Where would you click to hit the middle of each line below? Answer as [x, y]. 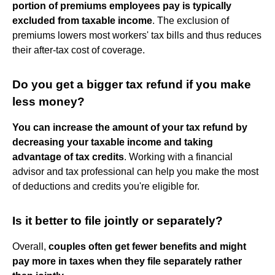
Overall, [30, 246]
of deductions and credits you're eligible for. [106, 186]
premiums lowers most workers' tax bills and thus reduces [137, 35]
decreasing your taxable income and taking [113, 142]
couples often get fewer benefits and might [147, 246]
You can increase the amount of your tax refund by [130, 127]
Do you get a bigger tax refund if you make [132, 84]
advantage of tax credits [68, 157]
